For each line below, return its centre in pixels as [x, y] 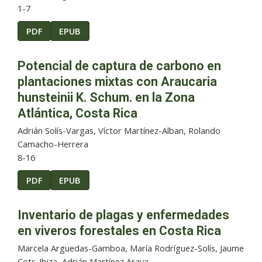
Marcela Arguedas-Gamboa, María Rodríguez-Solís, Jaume [131, 248]
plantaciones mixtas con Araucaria [117, 81]
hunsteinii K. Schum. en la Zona [106, 97]
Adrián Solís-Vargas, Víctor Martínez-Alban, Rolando [119, 130]
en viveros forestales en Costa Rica [119, 231]
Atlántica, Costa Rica [77, 113]
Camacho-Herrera [53, 144]
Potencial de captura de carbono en [119, 65]
